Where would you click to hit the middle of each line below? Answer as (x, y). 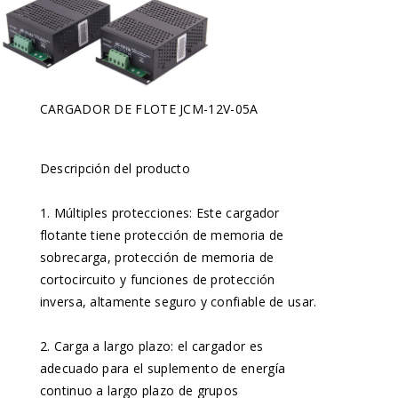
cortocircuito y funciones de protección (157, 279)
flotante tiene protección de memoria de (162, 235)
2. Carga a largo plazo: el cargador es (151, 346)
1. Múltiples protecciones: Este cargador (159, 213)
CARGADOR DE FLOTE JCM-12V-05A (149, 109)
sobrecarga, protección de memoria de (157, 257)
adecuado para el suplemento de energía (163, 368)
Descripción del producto (115, 168)
